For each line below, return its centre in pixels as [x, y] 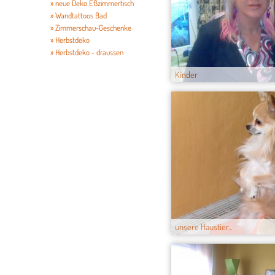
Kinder [186, 75]
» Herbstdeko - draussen [87, 52]
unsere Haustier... [203, 227]
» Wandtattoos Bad [79, 15]
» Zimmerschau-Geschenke [91, 28]
